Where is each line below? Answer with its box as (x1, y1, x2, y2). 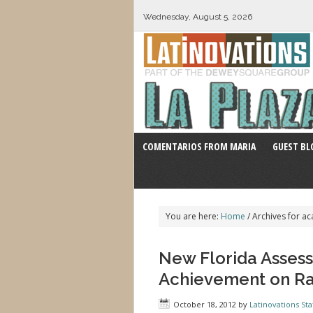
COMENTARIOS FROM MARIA (143, 140, 256, 153)
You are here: (166, 210, 221, 222)
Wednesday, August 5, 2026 (143, 12, 252, 22)
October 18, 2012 (173, 299, 236, 310)
